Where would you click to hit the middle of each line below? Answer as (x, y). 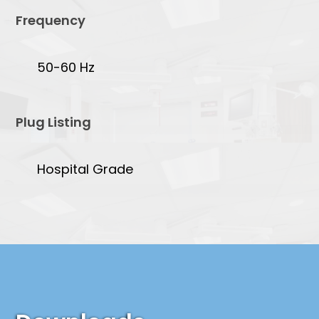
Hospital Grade (85, 169)
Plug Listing (54, 122)
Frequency (51, 20)
